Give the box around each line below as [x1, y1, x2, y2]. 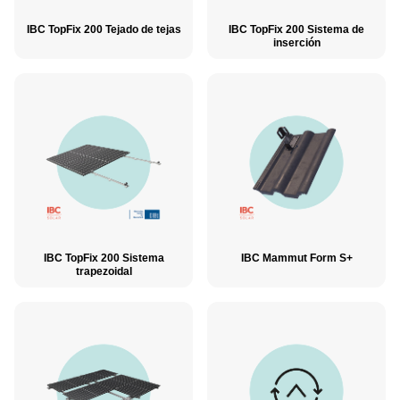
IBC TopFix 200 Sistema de [229, 23, 364, 37]
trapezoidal [75, 265, 132, 279]
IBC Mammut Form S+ [240, 252, 353, 265]
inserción [272, 37, 321, 50]
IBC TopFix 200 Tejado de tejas [26, 23, 181, 37]
